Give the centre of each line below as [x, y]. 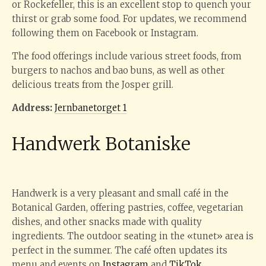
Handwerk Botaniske [101, 144]
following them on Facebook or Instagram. [105, 33]
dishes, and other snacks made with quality [107, 222]
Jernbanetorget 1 [91, 108]
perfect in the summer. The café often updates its [120, 250]
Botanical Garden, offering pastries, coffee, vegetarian [128, 208]
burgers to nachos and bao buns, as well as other [118, 70]
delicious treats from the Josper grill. [93, 85]
